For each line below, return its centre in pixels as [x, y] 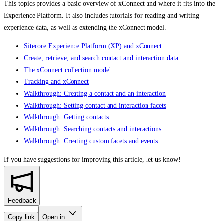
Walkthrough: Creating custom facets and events [91, 141]
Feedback [22, 200]
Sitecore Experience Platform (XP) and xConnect [93, 46]
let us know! [163, 159]
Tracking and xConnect [56, 81]
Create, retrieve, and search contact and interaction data [101, 58]
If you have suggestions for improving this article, [74, 159]
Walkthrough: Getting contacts [66, 117]
